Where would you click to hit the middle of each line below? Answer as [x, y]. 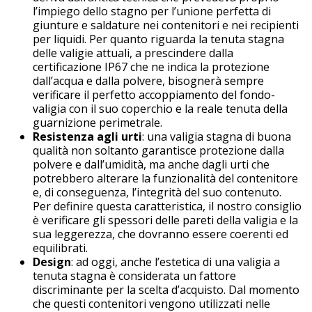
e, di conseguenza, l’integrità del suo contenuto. [157, 192]
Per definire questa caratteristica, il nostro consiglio [167, 206]
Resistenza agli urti [87, 136]
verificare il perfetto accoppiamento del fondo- [154, 94]
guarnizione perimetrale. [97, 122]
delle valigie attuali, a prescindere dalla [133, 53]
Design [52, 262]
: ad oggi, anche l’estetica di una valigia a [175, 262]
